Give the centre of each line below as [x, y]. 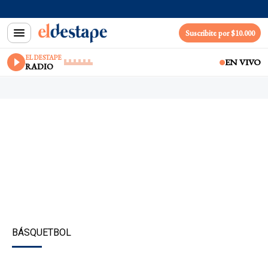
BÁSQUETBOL [42, 232]
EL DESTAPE [43, 57]
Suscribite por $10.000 [220, 33]
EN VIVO [243, 62]
